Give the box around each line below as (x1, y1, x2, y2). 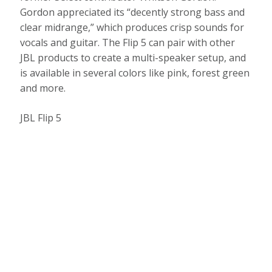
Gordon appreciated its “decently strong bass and (20, 5, 245, 19)
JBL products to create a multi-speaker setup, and (20, 50, 246, 64)
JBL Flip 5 (20, 110, 62, 124)
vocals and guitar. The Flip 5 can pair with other (20, 35, 236, 49)
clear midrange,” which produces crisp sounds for (20, 20, 245, 34)
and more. (20, 81, 66, 95)
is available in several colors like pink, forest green (20, 66, 250, 80)
